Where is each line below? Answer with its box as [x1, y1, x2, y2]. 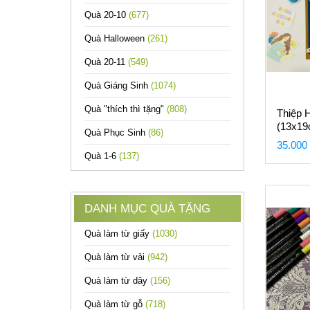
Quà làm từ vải [84, 252, 147, 262]
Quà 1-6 [84, 151, 119, 161]
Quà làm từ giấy [84, 228, 152, 239]
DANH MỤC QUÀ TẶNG [84, 202, 210, 215]
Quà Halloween [84, 33, 147, 44]
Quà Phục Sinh [84, 127, 148, 138]
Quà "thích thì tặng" [84, 104, 167, 114]
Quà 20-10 [84, 10, 129, 20]
